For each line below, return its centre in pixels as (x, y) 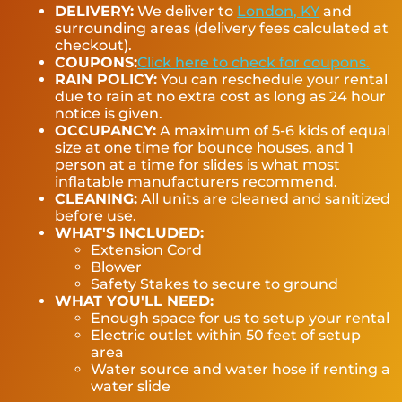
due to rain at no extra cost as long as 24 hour (221, 97)
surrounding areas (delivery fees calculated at (222, 29)
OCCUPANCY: (106, 131)
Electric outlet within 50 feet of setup (226, 336)
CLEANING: (96, 199)
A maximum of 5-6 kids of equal (274, 131)
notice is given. (109, 114)
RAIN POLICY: (106, 80)
